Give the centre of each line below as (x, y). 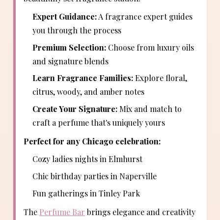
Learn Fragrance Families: (82, 78)
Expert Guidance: (64, 16)
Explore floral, (160, 78)
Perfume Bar (62, 212)
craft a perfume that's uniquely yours (98, 123)
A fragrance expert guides (144, 16)
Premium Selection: (69, 47)
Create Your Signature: (75, 109)
